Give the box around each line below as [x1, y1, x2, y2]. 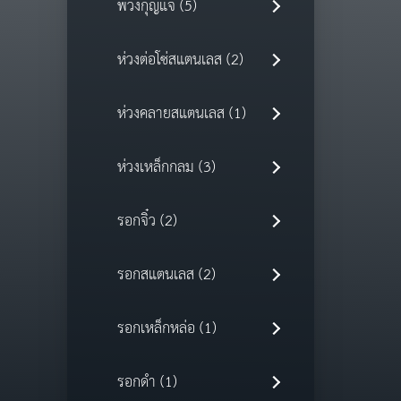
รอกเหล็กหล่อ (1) [116, 315, 217, 344]
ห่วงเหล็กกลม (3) [116, 154, 216, 183]
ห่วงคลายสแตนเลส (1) [116, 100, 246, 129]
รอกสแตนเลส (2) [116, 261, 216, 290]
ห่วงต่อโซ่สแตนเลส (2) [116, 47, 243, 75]
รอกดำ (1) [116, 369, 177, 397]
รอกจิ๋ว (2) [116, 208, 177, 236]
